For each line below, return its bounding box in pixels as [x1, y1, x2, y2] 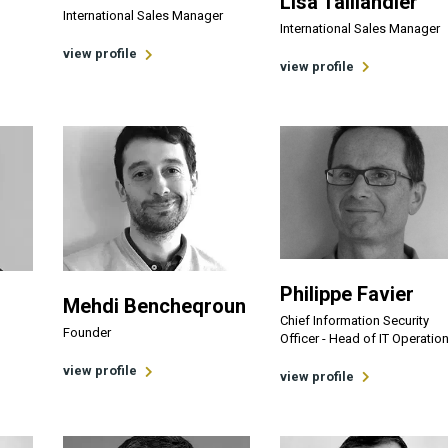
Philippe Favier [279, 281, 414, 306]
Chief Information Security [279, 312, 429, 328]
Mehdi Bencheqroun [63, 294, 247, 318]
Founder [63, 325, 112, 340]
